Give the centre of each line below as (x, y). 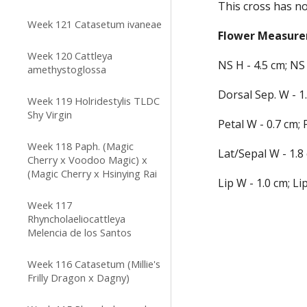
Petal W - (243, 124)
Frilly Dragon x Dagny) (78, 278)
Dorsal (235, 95)
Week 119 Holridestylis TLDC (94, 101)
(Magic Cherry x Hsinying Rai (92, 173)
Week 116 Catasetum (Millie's (94, 264)
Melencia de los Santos (79, 232)
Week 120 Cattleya (70, 56)
